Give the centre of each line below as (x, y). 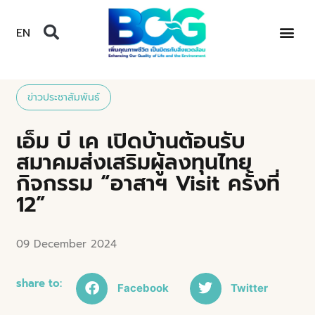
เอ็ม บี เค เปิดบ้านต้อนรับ (131, 141)
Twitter (250, 288)
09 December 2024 (67, 244)
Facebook (143, 288)
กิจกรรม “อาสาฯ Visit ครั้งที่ (148, 183)
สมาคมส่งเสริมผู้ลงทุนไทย (134, 162)
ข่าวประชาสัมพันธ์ (64, 97)
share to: (39, 283)
